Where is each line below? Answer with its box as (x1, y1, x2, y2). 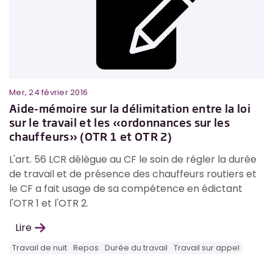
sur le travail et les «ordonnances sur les (9, 115, 230, 129)
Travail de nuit (12, 241, 67, 253)
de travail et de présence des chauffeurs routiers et (9, 166, 257, 181)
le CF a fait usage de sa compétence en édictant (9, 181, 243, 196)
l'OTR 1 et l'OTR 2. (9, 196, 88, 210)
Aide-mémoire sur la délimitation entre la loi (9, 101, 251, 115)
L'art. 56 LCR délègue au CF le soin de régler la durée (9, 152, 257, 166)
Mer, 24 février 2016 (9, 86, 88, 98)
